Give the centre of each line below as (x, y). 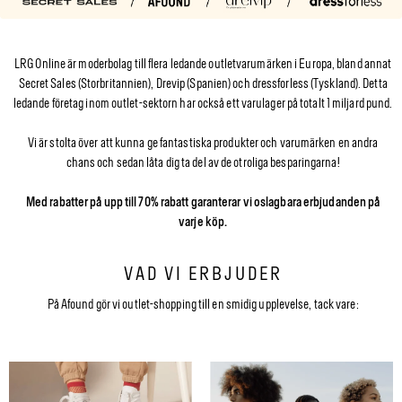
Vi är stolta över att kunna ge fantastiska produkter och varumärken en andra (203, 144)
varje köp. (203, 223)
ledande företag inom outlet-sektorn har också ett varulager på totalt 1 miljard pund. (203, 104)
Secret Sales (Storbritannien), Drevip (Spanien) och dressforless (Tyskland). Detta (203, 84)
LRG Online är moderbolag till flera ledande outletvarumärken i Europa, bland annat (203, 65)
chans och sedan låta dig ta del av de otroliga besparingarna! (203, 163)
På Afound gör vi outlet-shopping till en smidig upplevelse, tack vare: (203, 305)
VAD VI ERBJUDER (203, 274)
